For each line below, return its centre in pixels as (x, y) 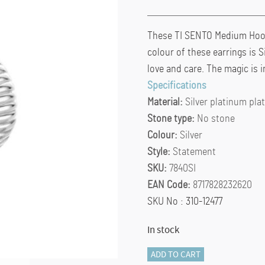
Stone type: (172, 119)
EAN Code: (169, 185)
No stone (216, 119)
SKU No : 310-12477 (185, 201)
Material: (166, 102)
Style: (160, 152)
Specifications (177, 85)
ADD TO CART (175, 254)
